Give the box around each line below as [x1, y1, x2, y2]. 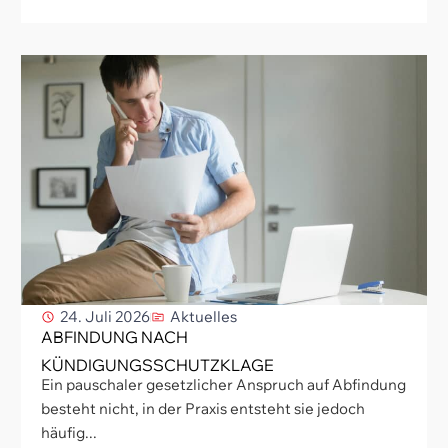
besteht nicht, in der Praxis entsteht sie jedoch [41, 399, 365, 419]
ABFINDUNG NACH [41, 327, 188, 348]
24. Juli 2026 [60, 307, 150, 327]
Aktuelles [170, 307, 237, 327]
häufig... [41, 423, 97, 443]
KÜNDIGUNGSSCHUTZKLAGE [41, 355, 274, 376]
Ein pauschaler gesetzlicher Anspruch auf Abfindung [41, 375, 406, 395]
